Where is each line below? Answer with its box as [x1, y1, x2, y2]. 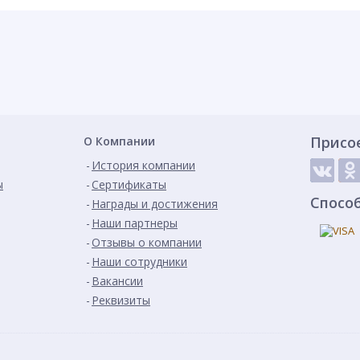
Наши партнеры [92, 215, 178, 231]
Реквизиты [92, 292, 150, 308]
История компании [92, 157, 195, 173]
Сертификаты [92, 177, 166, 192]
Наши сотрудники [92, 254, 187, 269]
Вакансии [92, 273, 143, 288]
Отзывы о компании [92, 235, 202, 250]
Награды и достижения [92, 196, 218, 211]
